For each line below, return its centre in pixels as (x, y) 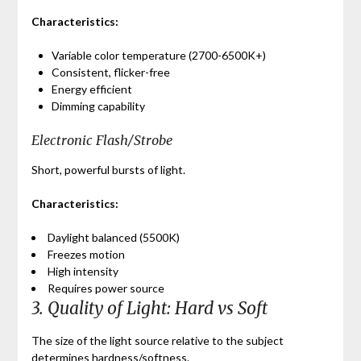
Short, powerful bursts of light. (108, 169)
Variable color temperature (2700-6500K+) (158, 55)
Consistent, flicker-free (110, 72)
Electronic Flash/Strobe (102, 140)
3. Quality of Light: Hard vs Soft (149, 308)
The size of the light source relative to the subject (157, 340)
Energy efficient (91, 89)
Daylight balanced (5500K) (113, 237)
